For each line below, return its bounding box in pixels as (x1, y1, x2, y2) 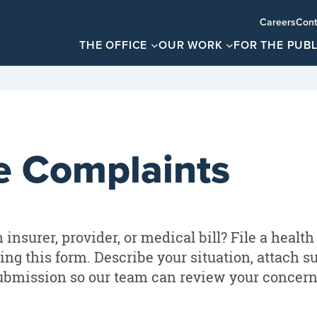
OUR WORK (158, 37, 223, 53)
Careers (260, 15, 296, 29)
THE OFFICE (79, 37, 148, 53)
